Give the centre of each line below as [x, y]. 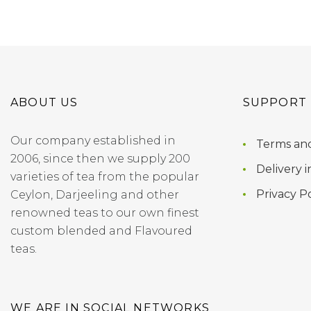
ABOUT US [44, 102]
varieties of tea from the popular [105, 177]
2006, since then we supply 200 [100, 159]
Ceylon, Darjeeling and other [95, 195]
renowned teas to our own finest [105, 213]
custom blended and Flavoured [101, 231]
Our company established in [93, 141]
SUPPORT [275, 102]
